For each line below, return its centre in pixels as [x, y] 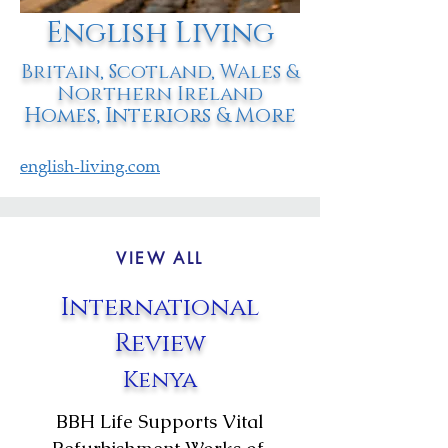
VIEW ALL [160, 258]
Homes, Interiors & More [160, 116]
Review [160, 343]
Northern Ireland [160, 94]
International [160, 307]
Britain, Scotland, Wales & [160, 72]
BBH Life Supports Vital [160, 421]
